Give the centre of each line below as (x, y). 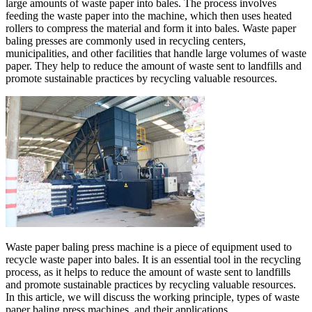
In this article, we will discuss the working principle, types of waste (153, 297)
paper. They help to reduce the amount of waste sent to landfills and (154, 65)
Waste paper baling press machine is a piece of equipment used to (149, 247)
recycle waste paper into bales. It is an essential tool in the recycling (153, 259)
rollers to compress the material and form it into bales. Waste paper (151, 28)
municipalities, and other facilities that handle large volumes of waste (156, 53)
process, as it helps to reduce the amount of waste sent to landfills (148, 272)
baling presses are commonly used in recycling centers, (126, 40)
